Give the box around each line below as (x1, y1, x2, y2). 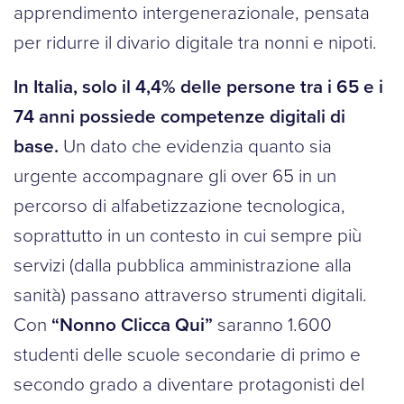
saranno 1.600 (213, 311, 332, 337)
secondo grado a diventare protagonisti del (14, 371, 364, 397)
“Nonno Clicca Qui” (51, 311, 213, 338)
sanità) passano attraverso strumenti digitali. (14, 281, 367, 308)
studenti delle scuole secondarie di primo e (14, 341, 361, 367)
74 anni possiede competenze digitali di (14, 103, 345, 130)
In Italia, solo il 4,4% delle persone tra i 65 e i (14, 73, 383, 100)
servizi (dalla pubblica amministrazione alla (14, 252, 352, 278)
